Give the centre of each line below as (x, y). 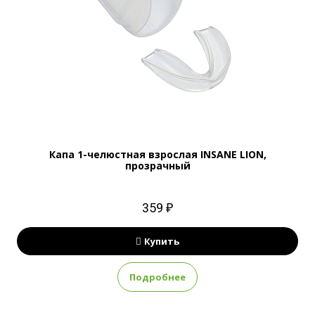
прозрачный (157, 166)
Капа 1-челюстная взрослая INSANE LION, (157, 154)
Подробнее (157, 277)
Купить (162, 241)
